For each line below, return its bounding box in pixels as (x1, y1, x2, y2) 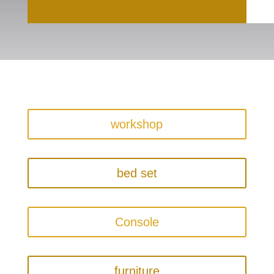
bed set (116, 166, 157, 180)
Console (114, 215, 159, 229)
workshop (111, 117, 163, 131)
